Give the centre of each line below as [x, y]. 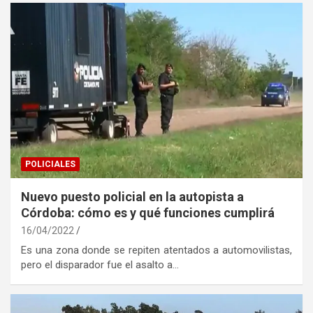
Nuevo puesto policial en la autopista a [132, 196]
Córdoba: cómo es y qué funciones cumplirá [148, 212]
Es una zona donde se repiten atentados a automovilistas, [156, 250]
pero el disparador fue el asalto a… [100, 264]
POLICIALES [50, 164]
